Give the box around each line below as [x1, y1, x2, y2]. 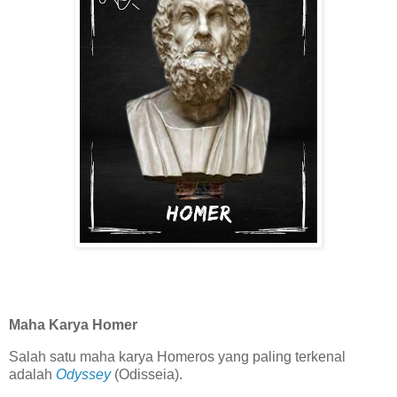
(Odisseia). [114, 366, 190, 382]
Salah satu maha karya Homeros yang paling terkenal [9, 348, 346, 364]
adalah [9, 366, 56, 382]
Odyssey [56, 366, 111, 382]
